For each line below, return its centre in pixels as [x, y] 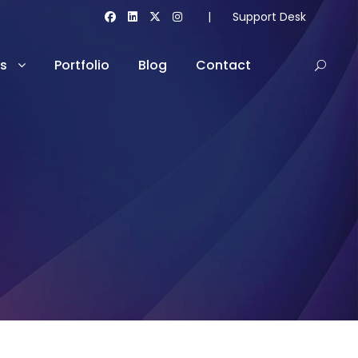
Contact [223, 65]
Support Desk [269, 17]
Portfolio [82, 65]
